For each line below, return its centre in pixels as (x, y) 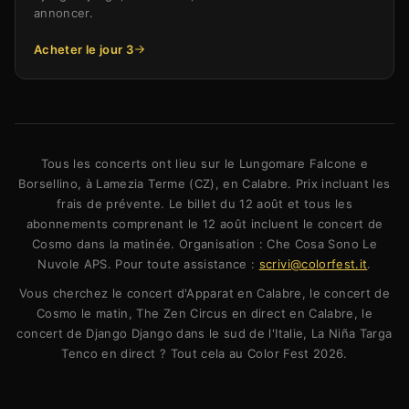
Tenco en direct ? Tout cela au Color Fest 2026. (204, 354)
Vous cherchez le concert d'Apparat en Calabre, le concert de (204, 294)
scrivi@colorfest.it (313, 264)
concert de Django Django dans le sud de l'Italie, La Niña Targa (204, 334)
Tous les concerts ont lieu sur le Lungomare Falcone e (204, 164)
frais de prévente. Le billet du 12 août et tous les (204, 204)
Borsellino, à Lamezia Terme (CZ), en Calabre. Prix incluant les (204, 184)
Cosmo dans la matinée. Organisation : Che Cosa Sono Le (204, 244)
